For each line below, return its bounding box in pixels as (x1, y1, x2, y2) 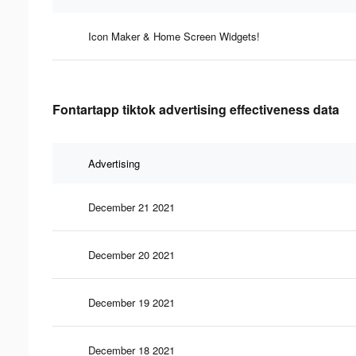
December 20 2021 (88, 246, 175, 262)
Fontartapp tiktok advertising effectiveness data (52, 99, 339, 118)
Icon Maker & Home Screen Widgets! (88, 28, 260, 44)
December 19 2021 (88, 294, 175, 310)
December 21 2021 (88, 199, 175, 215)
